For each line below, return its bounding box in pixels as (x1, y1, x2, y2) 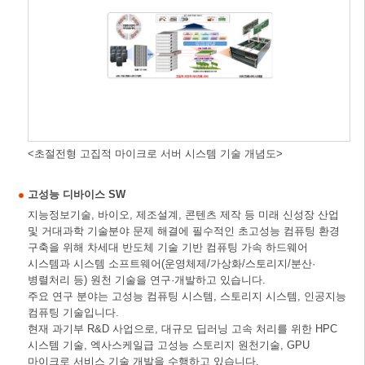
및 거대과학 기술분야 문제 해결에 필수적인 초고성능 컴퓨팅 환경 (27, 225, 340, 238)
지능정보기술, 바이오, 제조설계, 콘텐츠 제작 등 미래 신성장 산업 (27, 209, 339, 222)
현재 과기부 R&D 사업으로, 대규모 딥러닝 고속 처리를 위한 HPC (27, 323, 337, 336)
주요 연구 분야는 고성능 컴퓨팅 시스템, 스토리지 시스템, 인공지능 (27, 290, 346, 303)
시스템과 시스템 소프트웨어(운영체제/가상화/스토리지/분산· (27, 257, 315, 270)
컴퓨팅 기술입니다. (27, 306, 119, 319)
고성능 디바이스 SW (27, 188, 125, 201)
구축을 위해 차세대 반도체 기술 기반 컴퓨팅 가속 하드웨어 (27, 241, 308, 254)
